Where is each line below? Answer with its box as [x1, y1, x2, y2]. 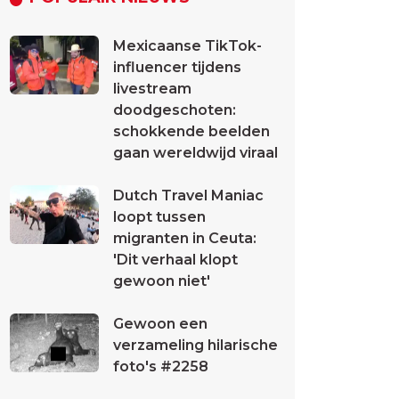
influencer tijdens [113, 59, 241, 76]
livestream [113, 80, 191, 97]
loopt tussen [113, 208, 206, 225]
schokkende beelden [113, 123, 270, 140]
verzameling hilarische [113, 337, 278, 354]
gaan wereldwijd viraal [113, 144, 278, 161]
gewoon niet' [113, 273, 210, 289]
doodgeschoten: [113, 102, 236, 118]
